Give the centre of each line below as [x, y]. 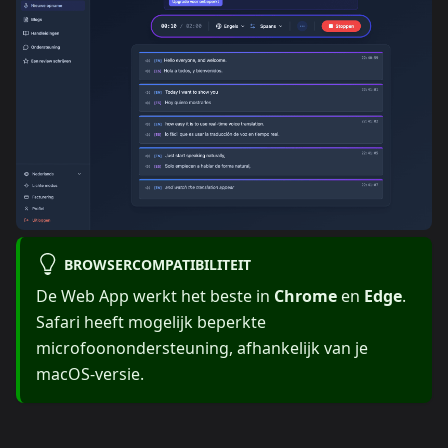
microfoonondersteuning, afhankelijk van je [202, 348]
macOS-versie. [90, 374]
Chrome [305, 296]
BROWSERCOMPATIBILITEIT [157, 264]
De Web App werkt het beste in [155, 296]
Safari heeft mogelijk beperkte [151, 322]
